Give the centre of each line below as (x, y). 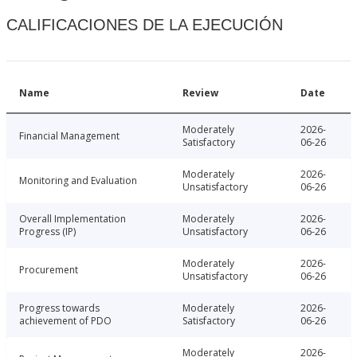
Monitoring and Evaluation (78, 181)
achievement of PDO (65, 321)
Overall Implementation (73, 219)
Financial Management (69, 136)
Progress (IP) (47, 232)
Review (200, 93)
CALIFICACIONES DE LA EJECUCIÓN (145, 25)
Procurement (49, 270)
